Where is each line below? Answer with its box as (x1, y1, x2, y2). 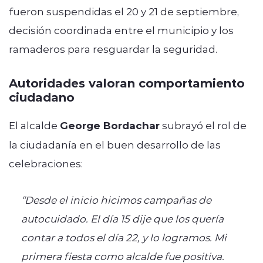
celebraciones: (9, 156, 83, 170)
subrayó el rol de (160, 118, 247, 131)
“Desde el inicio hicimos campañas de (21, 193, 211, 206)
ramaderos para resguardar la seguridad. (9, 42, 217, 55)
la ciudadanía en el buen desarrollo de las (9, 137, 221, 151)
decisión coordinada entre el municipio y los (9, 23, 234, 36)
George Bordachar (60, 118, 160, 132)
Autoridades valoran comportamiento (9, 74, 245, 90)
